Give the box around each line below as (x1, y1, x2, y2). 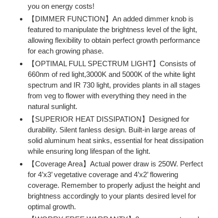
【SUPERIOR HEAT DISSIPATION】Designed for (28, 115, 189, 124)
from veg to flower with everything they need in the (28, 91, 186, 100)
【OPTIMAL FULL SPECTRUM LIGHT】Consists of (28, 59, 196, 68)
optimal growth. (28, 202, 76, 211)
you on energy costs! (28, 2, 94, 11)
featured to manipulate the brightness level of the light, (28, 25, 197, 34)
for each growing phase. (28, 47, 104, 55)
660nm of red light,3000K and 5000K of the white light (28, 70, 195, 79)
